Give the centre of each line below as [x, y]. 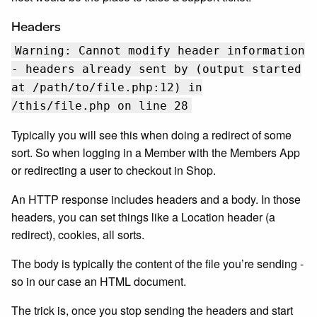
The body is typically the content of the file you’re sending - [157, 264]
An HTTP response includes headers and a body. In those [156, 199]
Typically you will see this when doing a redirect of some [151, 135]
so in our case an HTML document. [99, 281]
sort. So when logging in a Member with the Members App [156, 152]
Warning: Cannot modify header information [160, 51]
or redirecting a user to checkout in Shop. [114, 170]
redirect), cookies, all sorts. [78, 235]
